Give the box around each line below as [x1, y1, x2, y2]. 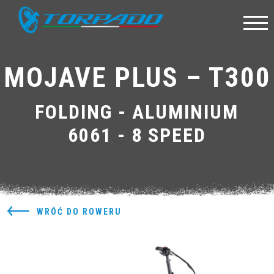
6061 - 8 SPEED [67, 124, 206, 147]
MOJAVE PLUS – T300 [3, 61, 271, 94]
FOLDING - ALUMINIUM [35, 100, 239, 124]
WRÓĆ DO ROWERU [37, 207, 122, 217]
